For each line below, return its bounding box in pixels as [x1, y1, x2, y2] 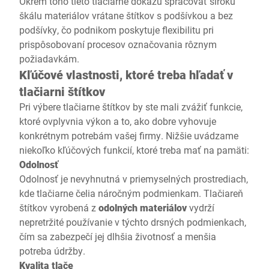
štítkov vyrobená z [19, 201, 98, 214]
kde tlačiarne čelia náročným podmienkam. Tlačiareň [19, 187, 243, 199]
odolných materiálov [98, 201, 187, 214]
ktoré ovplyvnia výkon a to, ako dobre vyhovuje [19, 115, 216, 127]
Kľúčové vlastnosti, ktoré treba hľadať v [19, 67, 233, 82]
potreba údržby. [19, 244, 85, 257]
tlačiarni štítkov [19, 83, 105, 99]
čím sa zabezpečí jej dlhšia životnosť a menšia [19, 230, 216, 243]
